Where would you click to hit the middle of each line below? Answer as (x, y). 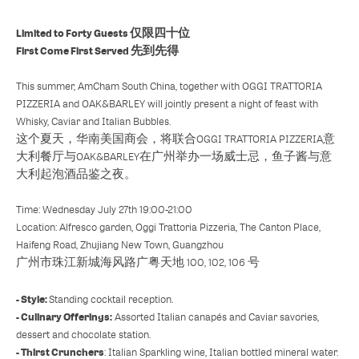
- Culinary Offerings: (64, 317)
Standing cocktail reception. (111, 299)
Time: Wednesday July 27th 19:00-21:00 (104, 209)
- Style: (32, 299)
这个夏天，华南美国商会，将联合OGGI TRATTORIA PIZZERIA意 (175, 139)
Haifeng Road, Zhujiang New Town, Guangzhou (120, 244)
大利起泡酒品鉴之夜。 (76, 174)
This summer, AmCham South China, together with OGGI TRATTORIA (169, 86)
